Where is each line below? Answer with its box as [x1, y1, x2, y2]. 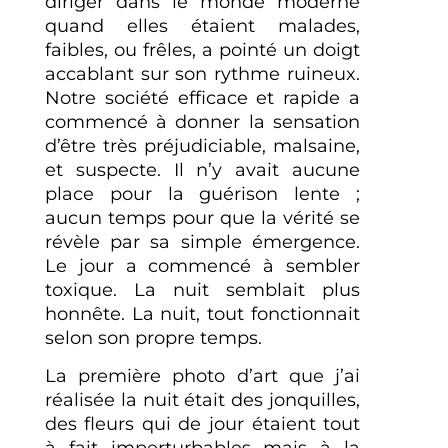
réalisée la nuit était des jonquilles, [44, 388, 361, 411]
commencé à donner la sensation [44, 110, 361, 133]
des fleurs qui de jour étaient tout [44, 412, 361, 435]
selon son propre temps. [44, 326, 262, 349]
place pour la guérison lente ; [44, 182, 361, 205]
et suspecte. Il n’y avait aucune [44, 158, 361, 181]
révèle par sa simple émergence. [44, 230, 361, 253]
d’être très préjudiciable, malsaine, [44, 134, 361, 157]
